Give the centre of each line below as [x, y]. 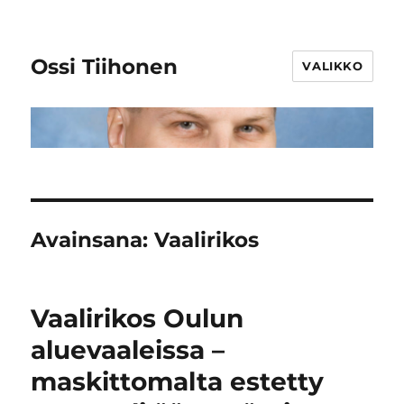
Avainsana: [93, 240]
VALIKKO [333, 66]
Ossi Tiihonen [105, 66]
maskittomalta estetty [178, 382]
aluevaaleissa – [128, 350]
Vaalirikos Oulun [138, 319]
